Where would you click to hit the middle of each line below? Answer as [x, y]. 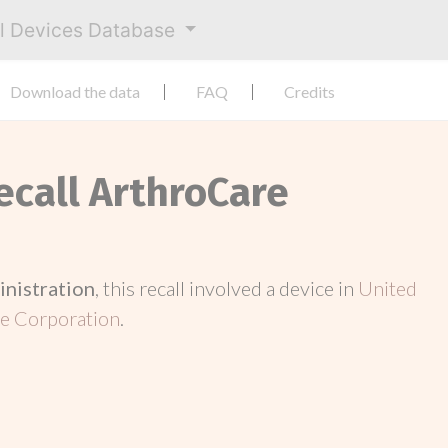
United [387, 288]
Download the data [75, 91]
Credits [309, 91]
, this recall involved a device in [226, 288]
